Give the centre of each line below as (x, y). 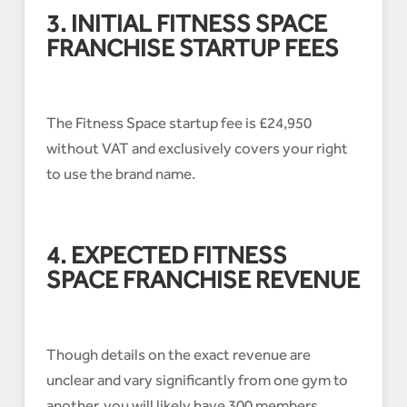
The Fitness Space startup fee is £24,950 (179, 123)
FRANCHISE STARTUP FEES (192, 48)
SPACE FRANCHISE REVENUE (203, 280)
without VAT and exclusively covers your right (197, 149)
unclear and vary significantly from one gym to (197, 380)
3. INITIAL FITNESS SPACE (186, 24)
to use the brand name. (120, 174)
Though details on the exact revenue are (178, 355)
